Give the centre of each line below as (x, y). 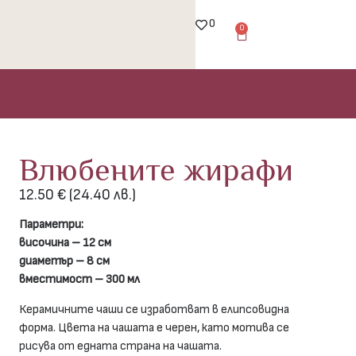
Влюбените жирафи (157, 170)
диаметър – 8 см (65, 261)
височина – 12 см (66, 243)
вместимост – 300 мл (80, 280)
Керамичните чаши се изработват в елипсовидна (155, 309)
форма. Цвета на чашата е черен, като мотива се (155, 327)
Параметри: (52, 225)
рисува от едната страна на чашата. (121, 346)
